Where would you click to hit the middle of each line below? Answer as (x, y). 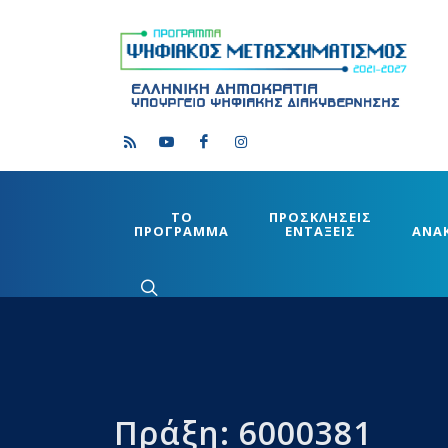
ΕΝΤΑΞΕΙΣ (320, 231)
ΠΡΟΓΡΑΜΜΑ (181, 231)
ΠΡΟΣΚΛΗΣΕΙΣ (320, 217)
